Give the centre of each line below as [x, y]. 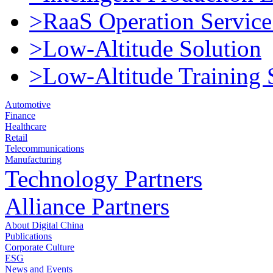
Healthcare [26, 126]
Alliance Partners [87, 206]
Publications [28, 236]
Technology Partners [104, 179]
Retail [16, 137]
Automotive [28, 105]
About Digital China [44, 225]
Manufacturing [33, 159]
